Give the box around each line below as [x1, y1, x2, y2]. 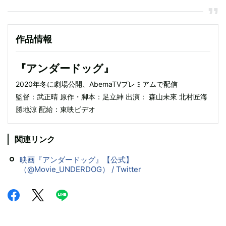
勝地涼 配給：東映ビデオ [16, 104, 95, 114]
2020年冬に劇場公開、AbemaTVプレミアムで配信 [16, 79, 178, 88]
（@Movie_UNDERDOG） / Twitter [20, 164, 141, 174]
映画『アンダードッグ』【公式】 [20, 154, 133, 164]
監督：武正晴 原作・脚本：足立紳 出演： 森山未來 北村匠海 [16, 92, 207, 101]
